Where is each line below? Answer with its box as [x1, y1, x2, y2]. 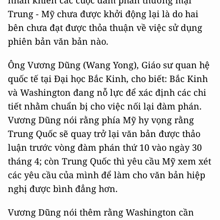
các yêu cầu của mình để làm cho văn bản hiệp [8, 169, 205, 181]
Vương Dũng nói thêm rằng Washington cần [8, 206, 194, 218]
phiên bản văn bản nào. [8, 35, 109, 47]
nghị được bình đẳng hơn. [8, 183, 118, 194]
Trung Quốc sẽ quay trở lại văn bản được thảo [8, 128, 200, 139]
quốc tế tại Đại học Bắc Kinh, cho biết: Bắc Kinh [8, 73, 208, 84]
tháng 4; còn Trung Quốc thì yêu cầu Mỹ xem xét [8, 155, 211, 167]
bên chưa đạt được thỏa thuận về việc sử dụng [8, 22, 202, 33]
